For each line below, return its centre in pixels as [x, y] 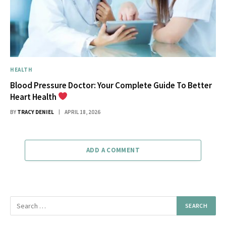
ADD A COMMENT [113, 150]
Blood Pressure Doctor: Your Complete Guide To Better [111, 85]
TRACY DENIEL [36, 112]
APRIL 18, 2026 [82, 112]
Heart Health [34, 97]
